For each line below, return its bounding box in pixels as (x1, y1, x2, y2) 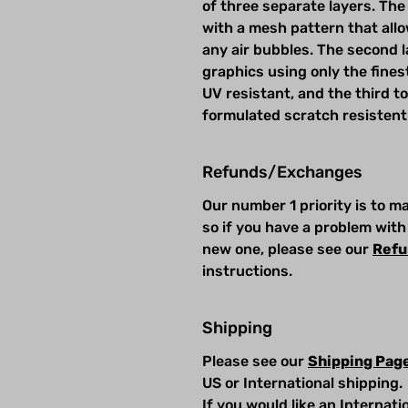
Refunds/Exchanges (202, 161, 362, 182)
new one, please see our (202, 240, 372, 258)
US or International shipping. (202, 373, 403, 392)
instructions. (202, 261, 296, 280)
